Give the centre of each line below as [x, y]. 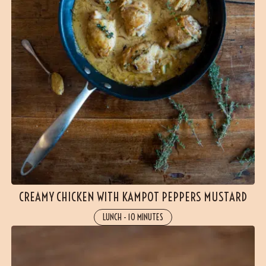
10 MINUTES [146, 217]
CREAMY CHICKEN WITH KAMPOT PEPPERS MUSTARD [133, 197]
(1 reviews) [105, 249]
